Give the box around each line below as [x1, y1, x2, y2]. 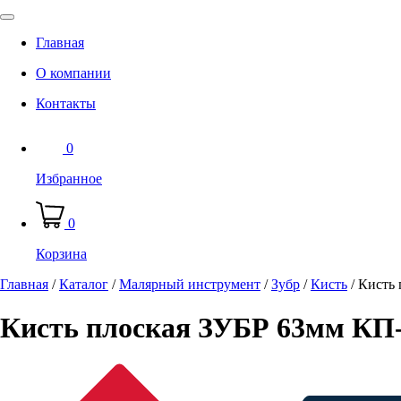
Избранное [36, 170, 102, 186]
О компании [36, 64, 111, 81]
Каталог [59, 276, 108, 292]
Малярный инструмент [119, 276, 260, 292]
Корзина [36, 245, 87, 261]
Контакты [36, 95, 96, 111]
